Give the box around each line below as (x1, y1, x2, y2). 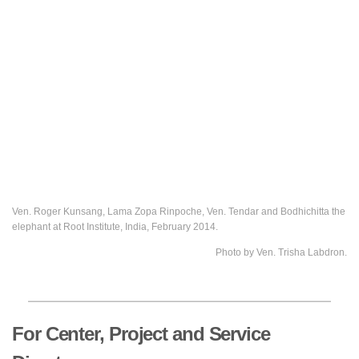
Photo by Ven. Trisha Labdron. (216, 247, 347, 259)
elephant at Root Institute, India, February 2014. (12, 221, 218, 233)
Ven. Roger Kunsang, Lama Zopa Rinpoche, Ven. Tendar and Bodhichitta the (12, 206, 345, 218)
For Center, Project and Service (12, 323, 270, 345)
